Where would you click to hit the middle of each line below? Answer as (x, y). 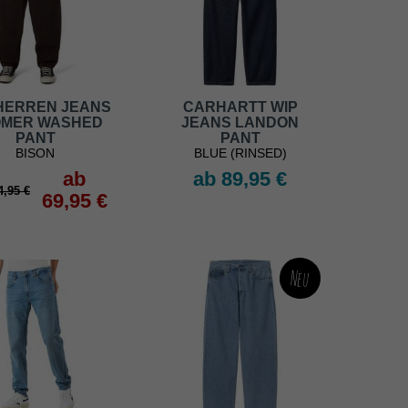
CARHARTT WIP (240, 107)
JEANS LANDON (240, 123)
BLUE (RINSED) (240, 153)
